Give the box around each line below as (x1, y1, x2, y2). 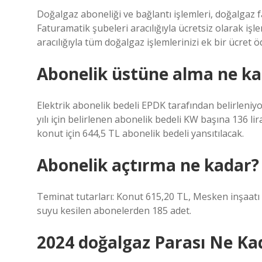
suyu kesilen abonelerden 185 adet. (37, 204, 191, 217)
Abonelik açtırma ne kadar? (37, 154, 259, 176)
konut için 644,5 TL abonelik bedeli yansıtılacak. (37, 127, 244, 140)
